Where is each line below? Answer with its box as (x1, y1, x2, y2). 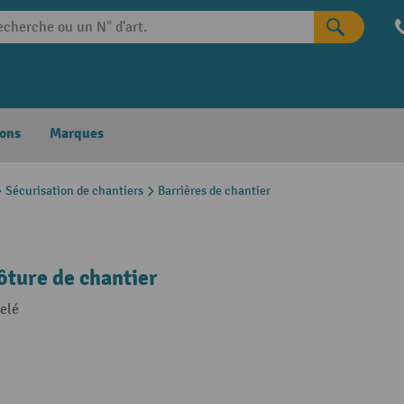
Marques (50, 124, 104, 142)
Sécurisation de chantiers (5, 183, 143, 198)
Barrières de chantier (158, 183, 271, 198)
